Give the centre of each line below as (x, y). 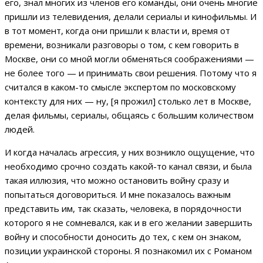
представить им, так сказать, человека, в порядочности (123, 208)
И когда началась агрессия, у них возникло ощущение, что (130, 152)
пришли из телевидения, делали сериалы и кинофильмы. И (131, 16)
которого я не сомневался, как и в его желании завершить (129, 222)
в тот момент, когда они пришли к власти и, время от (117, 30)
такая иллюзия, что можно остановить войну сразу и (117, 180)
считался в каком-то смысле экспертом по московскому (120, 87)
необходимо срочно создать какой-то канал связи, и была (128, 166)
